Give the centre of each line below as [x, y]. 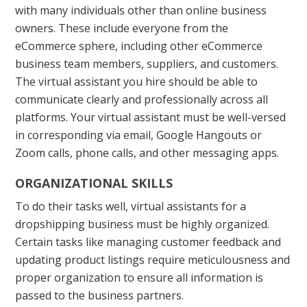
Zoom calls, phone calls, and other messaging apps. [147, 153]
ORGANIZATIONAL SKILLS [94, 183]
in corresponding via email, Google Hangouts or [139, 135]
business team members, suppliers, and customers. [147, 64]
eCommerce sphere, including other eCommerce [139, 46]
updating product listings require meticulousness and [153, 260]
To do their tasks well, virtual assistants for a [131, 207]
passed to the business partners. [100, 296]
